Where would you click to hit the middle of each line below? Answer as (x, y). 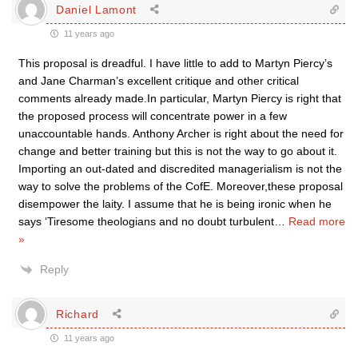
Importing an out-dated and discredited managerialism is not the (180, 169)
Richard (78, 314)
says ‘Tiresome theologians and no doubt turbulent (146, 221)
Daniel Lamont (97, 9)
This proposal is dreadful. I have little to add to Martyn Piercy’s (175, 63)
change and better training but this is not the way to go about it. (178, 151)
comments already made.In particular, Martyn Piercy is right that (180, 98)
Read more (317, 221)
